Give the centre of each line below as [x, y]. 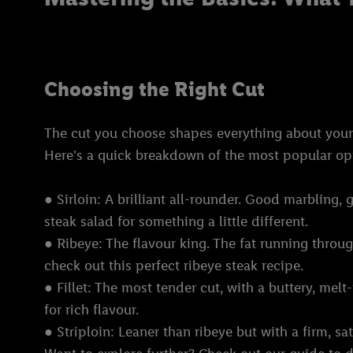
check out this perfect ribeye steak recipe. [174, 265]
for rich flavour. [91, 309]
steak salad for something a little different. [176, 221]
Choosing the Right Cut [154, 89]
